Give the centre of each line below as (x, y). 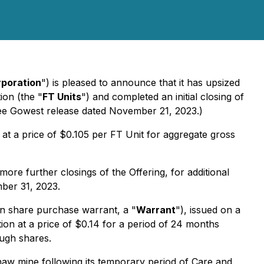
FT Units (62, 97)
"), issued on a (208, 210)
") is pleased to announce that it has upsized (141, 82)
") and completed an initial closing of (163, 97)
